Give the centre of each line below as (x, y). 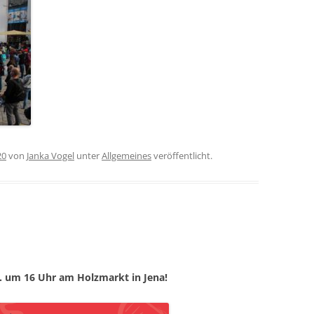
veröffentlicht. (182, 156)
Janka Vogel (50, 156)
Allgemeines (127, 156)
